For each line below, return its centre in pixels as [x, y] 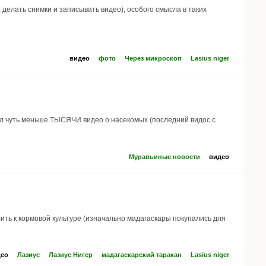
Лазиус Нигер [71, 255]
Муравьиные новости [164, 156]
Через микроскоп [153, 58]
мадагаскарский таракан [142, 255]
